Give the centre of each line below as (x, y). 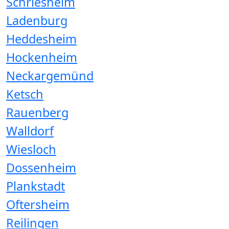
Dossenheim (41, 167)
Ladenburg (37, 20)
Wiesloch (31, 149)
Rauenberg (37, 112)
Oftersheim (38, 204)
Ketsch (25, 94)
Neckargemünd (50, 75)
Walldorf (30, 131)
